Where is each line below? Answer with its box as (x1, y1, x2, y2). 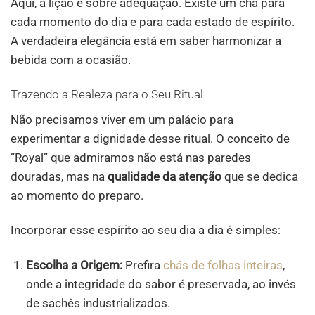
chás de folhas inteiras (163, 257, 283, 272)
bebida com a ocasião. (11, 52, 131, 67)
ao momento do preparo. (11, 188, 143, 202)
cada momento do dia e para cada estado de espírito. (11, 14, 295, 29)
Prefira (122, 257, 164, 272)
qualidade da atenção (108, 169, 221, 184)
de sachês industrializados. (26, 295, 171, 310)
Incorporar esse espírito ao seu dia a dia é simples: (11, 223, 281, 238)
